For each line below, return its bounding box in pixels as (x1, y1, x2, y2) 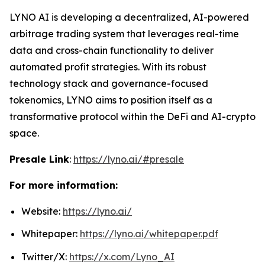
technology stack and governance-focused (9, 77, 208, 89)
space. (9, 127, 39, 139)
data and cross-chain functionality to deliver (9, 44, 214, 56)
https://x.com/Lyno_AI (69, 250, 174, 263)
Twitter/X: (21, 250, 69, 263)
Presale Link (9, 153, 69, 165)
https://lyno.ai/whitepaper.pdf (80, 228, 218, 240)
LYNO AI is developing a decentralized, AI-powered (9, 11, 249, 23)
